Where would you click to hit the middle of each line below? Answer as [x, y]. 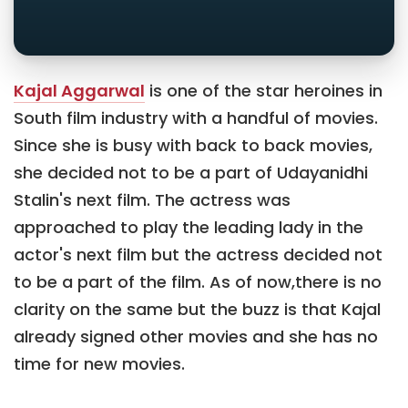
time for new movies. [99, 363]
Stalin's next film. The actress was [152, 199]
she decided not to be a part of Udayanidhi [191, 172]
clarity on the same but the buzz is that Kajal [197, 309]
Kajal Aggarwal [79, 90]
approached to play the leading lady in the [189, 227]
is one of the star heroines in [264, 90]
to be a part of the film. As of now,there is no [198, 281]
